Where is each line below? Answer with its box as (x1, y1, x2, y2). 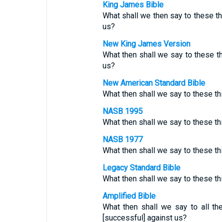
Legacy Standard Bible (102, 163, 180, 172)
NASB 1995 (102, 107, 143, 116)
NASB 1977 (102, 135, 143, 144)
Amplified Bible (102, 191, 156, 201)
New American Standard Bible (102, 78, 205, 88)
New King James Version (102, 39, 190, 49)
